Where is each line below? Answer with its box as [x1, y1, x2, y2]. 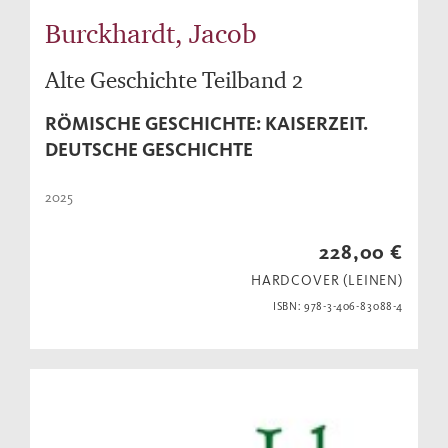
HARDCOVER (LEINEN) [250, 272, 403, 290]
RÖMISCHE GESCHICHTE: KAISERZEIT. [45, 112, 368, 136]
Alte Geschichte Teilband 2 [45, 66, 303, 94]
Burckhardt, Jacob [45, 17, 257, 50]
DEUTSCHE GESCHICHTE [45, 138, 253, 162]
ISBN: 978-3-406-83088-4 [272, 300, 403, 314]
